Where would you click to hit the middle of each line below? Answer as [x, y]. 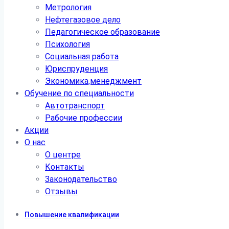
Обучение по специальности [79, 93]
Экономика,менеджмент [93, 81]
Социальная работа [82, 56]
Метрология [68, 7]
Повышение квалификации [72, 215]
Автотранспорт [75, 106]
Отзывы [61, 191]
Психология [67, 44]
